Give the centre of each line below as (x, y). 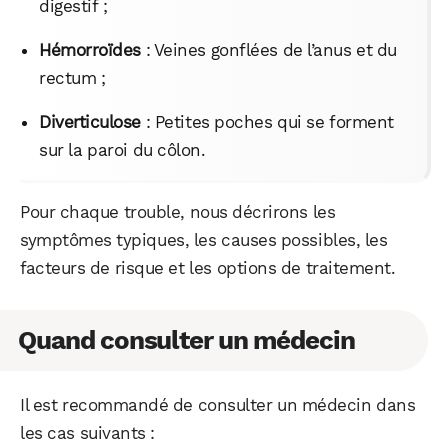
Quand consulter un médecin (186, 339)
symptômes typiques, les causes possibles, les (204, 239)
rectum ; (72, 77)
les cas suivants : (87, 432)
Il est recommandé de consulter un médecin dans (218, 404)
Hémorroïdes (90, 49)
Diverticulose (90, 121)
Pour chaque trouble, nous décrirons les (178, 211)
